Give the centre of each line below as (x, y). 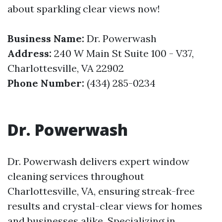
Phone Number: (46, 83)
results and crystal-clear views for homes (105, 206)
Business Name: (46, 38)
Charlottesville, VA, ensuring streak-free (101, 191)
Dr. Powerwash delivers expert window (98, 161)
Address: (29, 53)
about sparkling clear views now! (84, 9)
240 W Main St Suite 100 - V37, (123, 53)
